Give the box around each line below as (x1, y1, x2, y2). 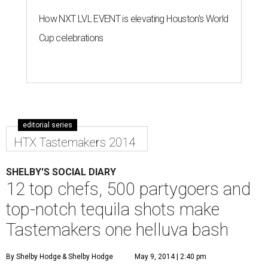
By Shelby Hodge (6, 252, 61, 261)
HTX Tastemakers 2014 (14, 135, 135, 150)
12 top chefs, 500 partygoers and (6, 179, 251, 200)
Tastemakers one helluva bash (6, 220, 229, 240)
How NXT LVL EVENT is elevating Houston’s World (39, 13, 229, 25)
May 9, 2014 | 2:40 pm (135, 252, 206, 261)
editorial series (23, 121, 72, 130)
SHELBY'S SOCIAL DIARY (6, 166, 116, 178)
